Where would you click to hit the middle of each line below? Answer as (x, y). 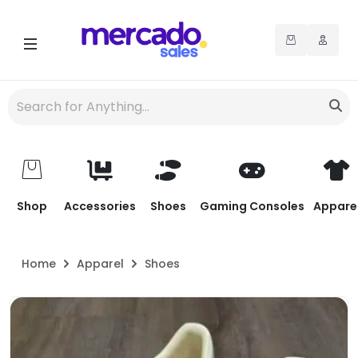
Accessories (100, 206)
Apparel (100, 264)
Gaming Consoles (252, 206)
